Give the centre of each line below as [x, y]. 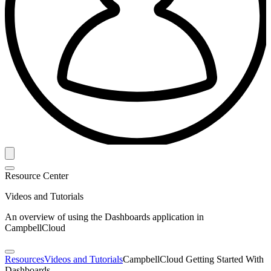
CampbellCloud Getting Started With [193, 259]
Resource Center [37, 175]
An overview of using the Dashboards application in [104, 217]
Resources [24, 259]
